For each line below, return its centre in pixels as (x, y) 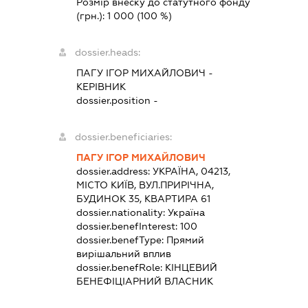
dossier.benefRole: (120, 267)
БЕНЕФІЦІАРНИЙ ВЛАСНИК (144, 281)
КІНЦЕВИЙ (191, 267)
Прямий (185, 240)
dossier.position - (117, 100)
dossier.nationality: (122, 212)
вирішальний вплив (123, 253)
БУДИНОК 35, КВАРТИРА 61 (143, 198)
